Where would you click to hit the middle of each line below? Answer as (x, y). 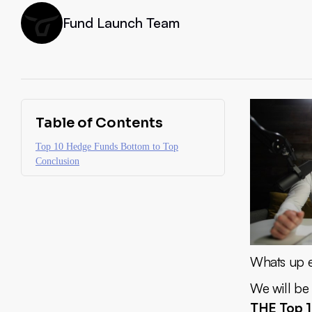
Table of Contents (99, 123)
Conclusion (57, 162)
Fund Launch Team (121, 23)
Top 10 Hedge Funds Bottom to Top (107, 147)
